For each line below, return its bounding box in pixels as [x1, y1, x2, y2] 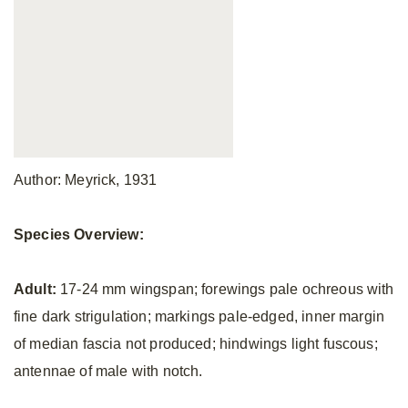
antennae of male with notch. [14, 363, 203, 379]
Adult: [14, 281, 56, 297]
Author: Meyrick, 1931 [14, 172, 158, 188]
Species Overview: [14, 227, 144, 242]
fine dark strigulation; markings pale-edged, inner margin [14, 309, 385, 324]
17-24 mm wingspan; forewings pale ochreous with [56, 281, 394, 297]
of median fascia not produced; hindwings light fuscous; [14, 336, 378, 352]
